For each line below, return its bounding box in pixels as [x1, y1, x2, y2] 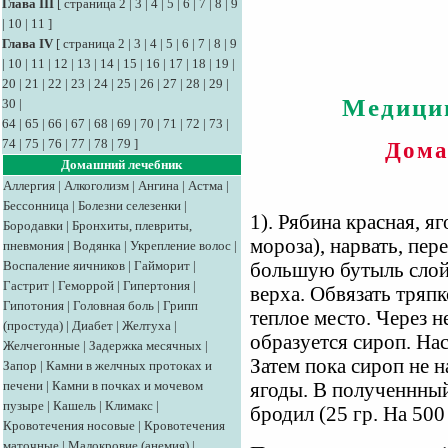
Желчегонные [3, 338, 80, 353]
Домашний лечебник [61, 157, 183, 172]
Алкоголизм [64, 178, 129, 193]
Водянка [73, 238, 121, 253]
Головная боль [73, 298, 154, 313]
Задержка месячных [89, 338, 202, 353]
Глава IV [2, 36, 53, 51]
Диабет [72, 318, 113, 333]
